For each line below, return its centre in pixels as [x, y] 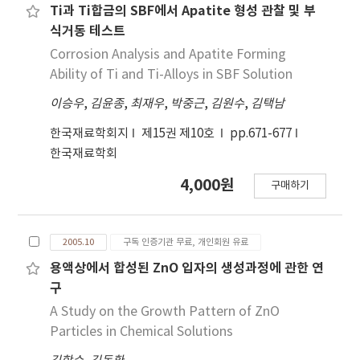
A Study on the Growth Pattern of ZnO [165, 312]
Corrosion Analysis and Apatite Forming [168, 55]
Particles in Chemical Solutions [142, 332]
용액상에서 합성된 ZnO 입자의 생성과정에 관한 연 [187, 269]
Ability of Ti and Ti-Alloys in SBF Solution [172, 75]
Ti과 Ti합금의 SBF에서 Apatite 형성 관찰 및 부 [183, 12]
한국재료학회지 [90, 134]
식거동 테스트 [88, 32]
